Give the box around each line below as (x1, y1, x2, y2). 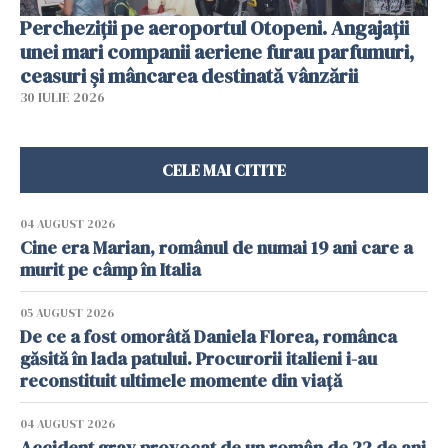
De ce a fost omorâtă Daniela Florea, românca (20, 323, 397, 349)
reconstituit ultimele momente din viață (20, 367, 342, 393)
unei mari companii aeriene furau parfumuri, (20, 37, 414, 66)
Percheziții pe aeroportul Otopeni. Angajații (20, 13, 409, 42)
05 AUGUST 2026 (20, 304, 114, 321)
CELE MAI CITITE (162, 158, 286, 181)
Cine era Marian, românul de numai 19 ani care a (20, 234, 413, 260)
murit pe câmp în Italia (20, 256, 205, 282)
